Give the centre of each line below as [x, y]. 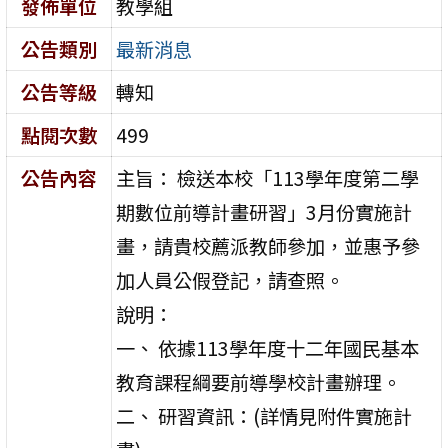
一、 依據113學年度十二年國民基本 [268, 347]
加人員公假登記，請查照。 [230, 279]
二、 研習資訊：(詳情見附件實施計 [264, 415]
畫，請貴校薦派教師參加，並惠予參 [268, 245]
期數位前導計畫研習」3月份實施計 [264, 211]
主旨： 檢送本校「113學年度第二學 [268, 177]
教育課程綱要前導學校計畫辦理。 [259, 381]
